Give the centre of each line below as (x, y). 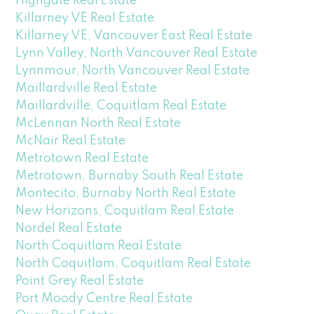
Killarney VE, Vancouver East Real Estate (134, 35)
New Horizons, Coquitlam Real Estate (125, 211)
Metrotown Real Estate (82, 158)
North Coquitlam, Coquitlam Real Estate (134, 263)
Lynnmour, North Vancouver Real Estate (133, 70)
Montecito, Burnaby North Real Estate (126, 193)
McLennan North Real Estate (98, 123)
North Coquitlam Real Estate (99, 246)
